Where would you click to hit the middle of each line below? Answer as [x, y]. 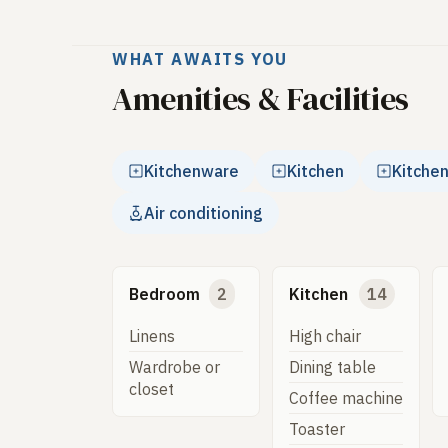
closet [151, 389]
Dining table [333, 367]
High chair [325, 336]
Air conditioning [203, 212]
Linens [152, 336]
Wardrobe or [174, 367]
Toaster [317, 429]
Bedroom [164, 293]
